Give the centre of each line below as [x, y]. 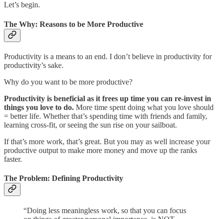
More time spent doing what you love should [144, 107]
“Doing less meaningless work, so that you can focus [105, 211]
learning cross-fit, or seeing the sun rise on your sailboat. [90, 125]
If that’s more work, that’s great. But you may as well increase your [107, 141]
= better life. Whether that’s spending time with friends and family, [106, 116]
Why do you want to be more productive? [68, 82]
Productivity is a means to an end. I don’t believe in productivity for [108, 56]
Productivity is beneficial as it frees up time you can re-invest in [108, 98]
